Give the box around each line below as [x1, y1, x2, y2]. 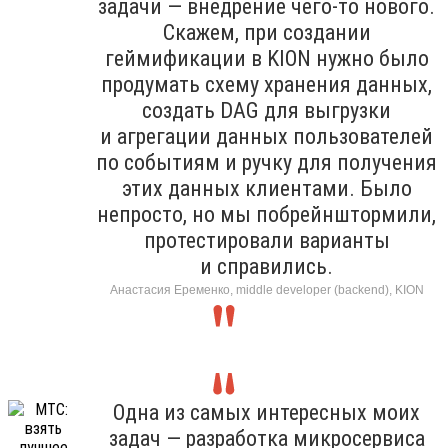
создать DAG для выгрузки [142, 97, 391, 123]
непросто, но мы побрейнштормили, [97, 201, 436, 227]
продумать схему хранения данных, [101, 71, 432, 97]
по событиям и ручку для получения [96, 149, 437, 175]
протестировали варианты [143, 227, 390, 253]
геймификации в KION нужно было [104, 45, 429, 71]
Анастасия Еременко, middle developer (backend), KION [109, 282, 424, 297]
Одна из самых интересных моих [113, 399, 420, 425]
